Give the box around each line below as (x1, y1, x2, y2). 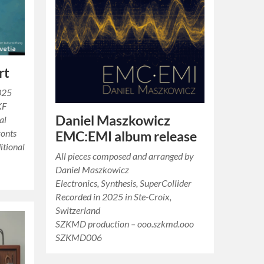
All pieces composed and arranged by (55, 150, 194, 161)
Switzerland (55, 204, 101, 216)
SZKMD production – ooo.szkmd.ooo (55, 217, 194, 229)
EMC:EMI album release (55, 128, 197, 144)
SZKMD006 (55, 231, 103, 243)
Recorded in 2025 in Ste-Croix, (55, 190, 172, 202)
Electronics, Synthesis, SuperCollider (55, 177, 192, 189)
